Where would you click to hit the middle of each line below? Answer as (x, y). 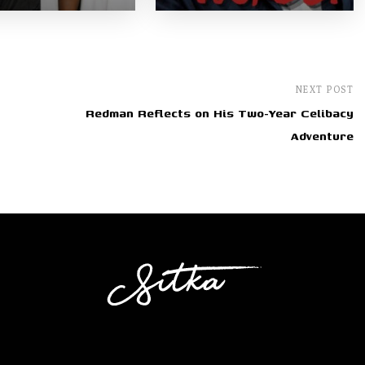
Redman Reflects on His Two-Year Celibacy (220, 114)
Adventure (322, 137)
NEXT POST (324, 90)
